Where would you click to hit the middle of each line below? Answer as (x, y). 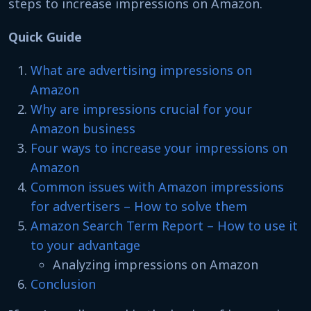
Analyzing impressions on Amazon (155, 264)
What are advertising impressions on (141, 70)
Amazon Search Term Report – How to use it (164, 226)
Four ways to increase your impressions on (159, 148)
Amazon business (83, 128)
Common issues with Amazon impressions (157, 187)
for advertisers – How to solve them (139, 206)
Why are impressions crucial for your (141, 109)
